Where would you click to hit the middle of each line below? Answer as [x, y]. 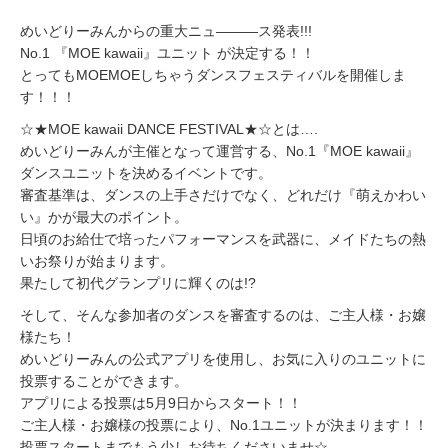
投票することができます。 [104, 381]
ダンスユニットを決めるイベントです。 [146, 173]
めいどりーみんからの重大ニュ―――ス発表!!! [166, 31]
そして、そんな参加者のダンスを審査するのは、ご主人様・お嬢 [223, 315]
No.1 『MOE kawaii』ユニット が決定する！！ [167, 53]
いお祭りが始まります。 [97, 261]
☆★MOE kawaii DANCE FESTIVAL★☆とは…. [169, 129]
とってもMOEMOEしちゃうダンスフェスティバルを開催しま [213, 75]
